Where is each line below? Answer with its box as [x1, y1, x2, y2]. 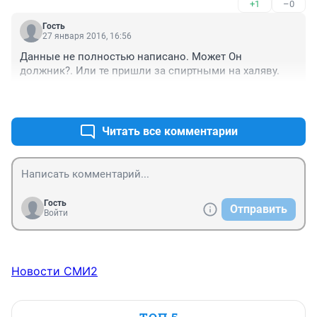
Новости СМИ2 [11, 264, 98, 279]
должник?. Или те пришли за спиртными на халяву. [20, 64, 279, 78]
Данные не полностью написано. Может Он [20, 50, 242, 64]
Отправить [230, 202, 287, 217]
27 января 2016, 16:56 [42, 31, 132, 42]
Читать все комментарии [102, 125, 238, 139]
